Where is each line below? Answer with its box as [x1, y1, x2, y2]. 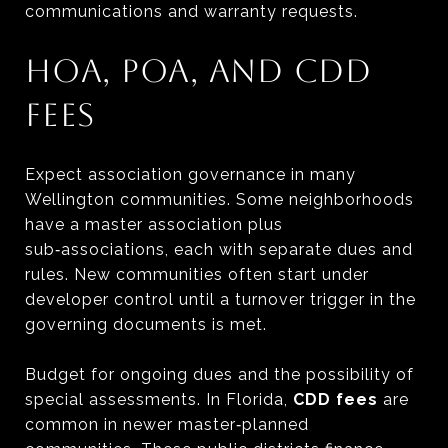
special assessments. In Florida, [25, 389, 293, 409]
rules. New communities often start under [25, 264, 369, 284]
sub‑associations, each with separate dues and [25, 239, 413, 259]
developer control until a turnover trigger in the [25, 289, 416, 309]
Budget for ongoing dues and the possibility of [25, 364, 414, 384]
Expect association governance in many [25, 164, 356, 184]
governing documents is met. [25, 314, 267, 334]
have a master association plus [25, 214, 283, 234]
